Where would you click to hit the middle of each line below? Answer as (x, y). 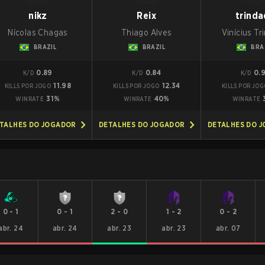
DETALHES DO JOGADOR (142, 125)
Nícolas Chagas (38, 33)
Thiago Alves (146, 33)
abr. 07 (228, 228)
